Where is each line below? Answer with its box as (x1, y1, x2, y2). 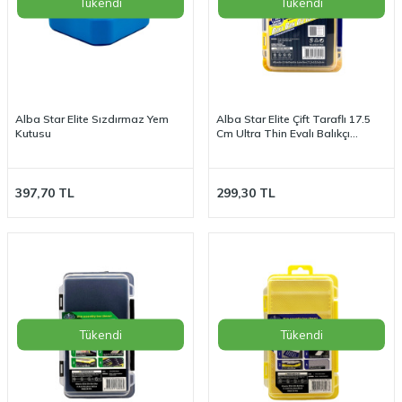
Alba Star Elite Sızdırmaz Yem (15, 111, 169, 126)
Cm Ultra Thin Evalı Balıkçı (216, 126, 350, 140)
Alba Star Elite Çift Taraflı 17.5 (216, 111, 371, 126)
